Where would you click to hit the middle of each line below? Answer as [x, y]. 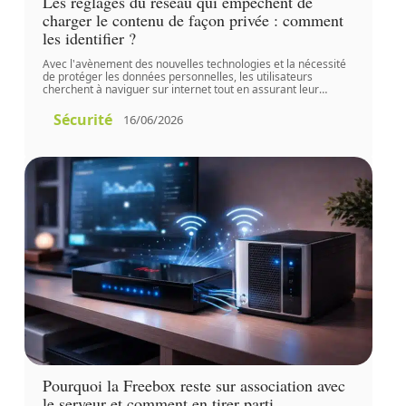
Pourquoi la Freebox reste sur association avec [193, 386]
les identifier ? [89, 38]
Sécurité [82, 119]
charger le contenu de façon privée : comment [193, 19]
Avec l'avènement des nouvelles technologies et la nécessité [194, 63]
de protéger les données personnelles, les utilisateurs [177, 76]
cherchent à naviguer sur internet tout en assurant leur [180, 89]
